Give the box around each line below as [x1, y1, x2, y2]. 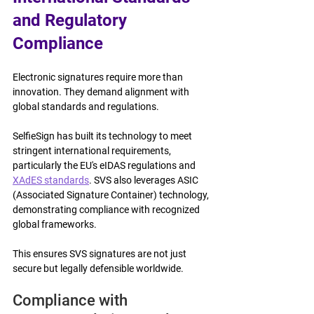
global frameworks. [13, 218, 97, 230]
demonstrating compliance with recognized [13, 203, 202, 215]
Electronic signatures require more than [13, 71, 185, 83]
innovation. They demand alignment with [13, 86, 191, 97]
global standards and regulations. [13, 100, 159, 112]
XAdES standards [13, 174, 89, 186]
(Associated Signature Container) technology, [13, 189, 211, 200]
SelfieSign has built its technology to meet [13, 130, 194, 142]
